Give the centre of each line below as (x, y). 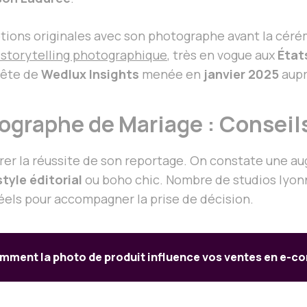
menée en (171, 74)
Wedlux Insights (90, 74)
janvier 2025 (241, 74)
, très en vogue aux (222, 54)
